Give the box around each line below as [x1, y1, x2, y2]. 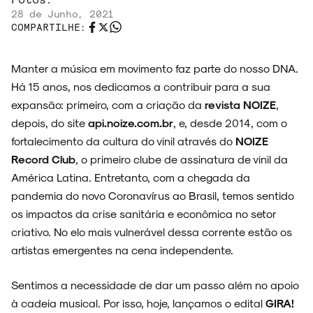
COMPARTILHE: [11, 21, 87, 34]
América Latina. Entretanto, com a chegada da [11, 170, 250, 184]
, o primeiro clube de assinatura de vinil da [75, 152, 288, 166]
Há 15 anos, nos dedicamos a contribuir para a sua [11, 80, 270, 94]
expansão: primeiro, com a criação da [11, 98, 205, 112]
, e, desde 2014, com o [173, 116, 287, 130]
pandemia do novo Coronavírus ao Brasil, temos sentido [11, 189, 294, 203]
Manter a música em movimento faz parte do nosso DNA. [11, 61, 298, 75]
